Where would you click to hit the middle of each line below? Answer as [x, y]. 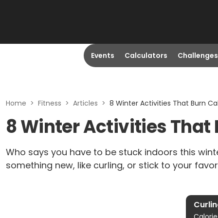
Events [102, 55]
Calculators [146, 55]
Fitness [50, 103]
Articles [85, 103]
